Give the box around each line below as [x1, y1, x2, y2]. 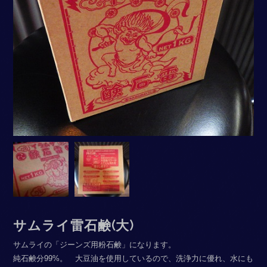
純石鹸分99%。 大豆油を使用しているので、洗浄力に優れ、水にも [13, 253, 254, 263]
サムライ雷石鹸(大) [13, 217, 135, 233]
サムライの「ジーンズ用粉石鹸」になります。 [13, 240, 176, 249]
